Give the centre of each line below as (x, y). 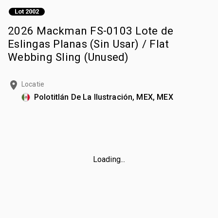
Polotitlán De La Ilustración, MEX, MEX (104, 97)
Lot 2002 (27, 12)
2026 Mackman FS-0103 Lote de (91, 30)
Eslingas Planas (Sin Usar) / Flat (89, 44)
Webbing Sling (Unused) (68, 57)
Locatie (33, 84)
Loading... (109, 159)
